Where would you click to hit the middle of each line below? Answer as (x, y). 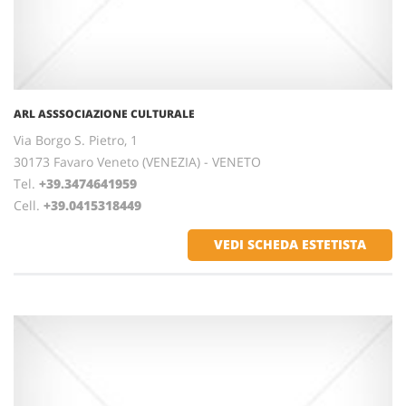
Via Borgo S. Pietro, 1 (76, 140)
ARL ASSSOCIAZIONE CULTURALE (104, 114)
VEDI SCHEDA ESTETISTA (290, 244)
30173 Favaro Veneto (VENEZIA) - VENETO (137, 162)
